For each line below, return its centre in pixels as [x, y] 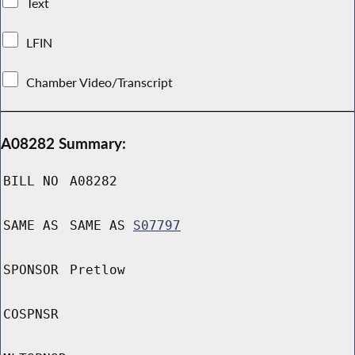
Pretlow [97, 270]
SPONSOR [31, 270]
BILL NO [31, 181]
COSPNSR [31, 315]
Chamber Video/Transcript [100, 82]
